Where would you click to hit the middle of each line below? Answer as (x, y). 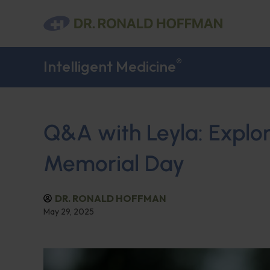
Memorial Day (114, 163)
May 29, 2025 (69, 212)
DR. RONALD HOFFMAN (111, 198)
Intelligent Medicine (110, 66)
